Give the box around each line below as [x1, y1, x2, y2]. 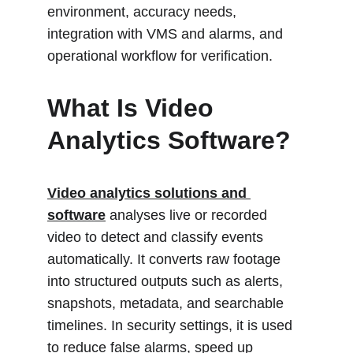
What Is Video [47, 94, 221, 122]
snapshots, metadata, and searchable [47, 295, 288, 311]
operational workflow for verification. [47, 48, 273, 64]
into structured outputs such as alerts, [47, 273, 287, 289]
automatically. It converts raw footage [47, 251, 284, 267]
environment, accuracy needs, [47, 4, 240, 20]
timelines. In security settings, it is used [47, 318, 296, 333]
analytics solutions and [90, 185, 251, 201]
